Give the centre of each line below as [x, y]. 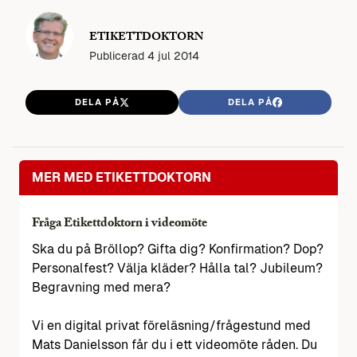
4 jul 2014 [173, 55]
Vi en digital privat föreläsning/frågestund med [171, 325]
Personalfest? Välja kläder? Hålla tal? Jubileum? [177, 268]
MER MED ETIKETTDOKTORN [122, 178]
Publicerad [118, 55]
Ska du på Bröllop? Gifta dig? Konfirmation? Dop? [178, 249]
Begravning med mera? [101, 287]
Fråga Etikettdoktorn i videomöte [120, 225]
